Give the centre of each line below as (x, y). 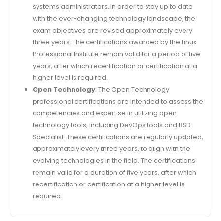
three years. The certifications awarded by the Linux (114, 42)
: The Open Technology (132, 89)
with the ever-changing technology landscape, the (114, 18)
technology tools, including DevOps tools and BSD (111, 125)
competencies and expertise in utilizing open (104, 113)
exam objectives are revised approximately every (112, 30)
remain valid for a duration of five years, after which (114, 172)
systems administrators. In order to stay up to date (112, 6)
